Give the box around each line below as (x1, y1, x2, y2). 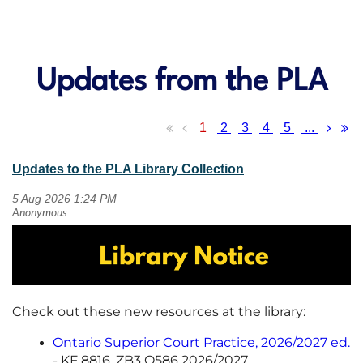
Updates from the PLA (36, 67, 327, 98)
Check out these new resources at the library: (12, 304, 305, 320)
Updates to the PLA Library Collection (12, 161, 244, 176)
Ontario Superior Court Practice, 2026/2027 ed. (53, 335, 350, 351)
